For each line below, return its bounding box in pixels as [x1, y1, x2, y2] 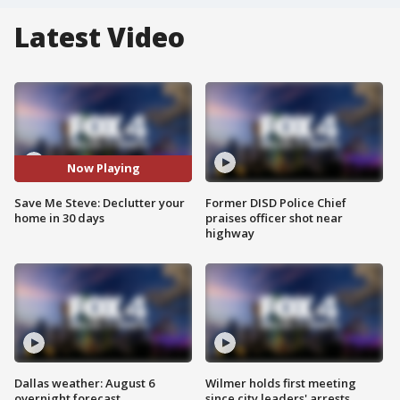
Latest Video [14, 19, 185, 55]
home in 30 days [14, 209, 104, 226]
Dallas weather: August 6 [14, 375, 154, 392]
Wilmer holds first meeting [205, 375, 356, 392]
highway [205, 224, 254, 241]
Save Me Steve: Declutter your [14, 194, 185, 211]
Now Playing [66, 160, 140, 177]
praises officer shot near [205, 209, 343, 226]
